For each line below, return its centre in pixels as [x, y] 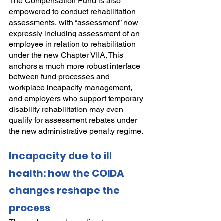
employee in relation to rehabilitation [73, 44]
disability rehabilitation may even [67, 110]
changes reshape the [65, 191]
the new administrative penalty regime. [76, 131]
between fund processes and [60, 77]
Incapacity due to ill [61, 156]
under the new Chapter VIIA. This [67, 55]
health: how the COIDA [68, 173]
